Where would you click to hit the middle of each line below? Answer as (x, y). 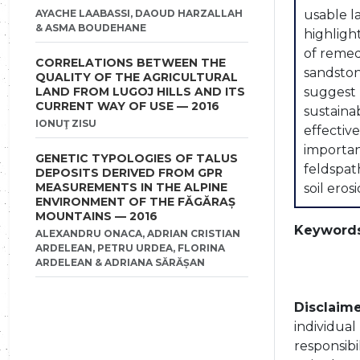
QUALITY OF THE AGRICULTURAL (137, 77)
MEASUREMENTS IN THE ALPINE (131, 187)
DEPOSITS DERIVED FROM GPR (129, 173)
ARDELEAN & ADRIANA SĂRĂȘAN (120, 262)
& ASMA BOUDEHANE (91, 28)
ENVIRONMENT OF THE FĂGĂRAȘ (135, 202)
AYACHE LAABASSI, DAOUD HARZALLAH (139, 13)
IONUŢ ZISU (66, 123)
